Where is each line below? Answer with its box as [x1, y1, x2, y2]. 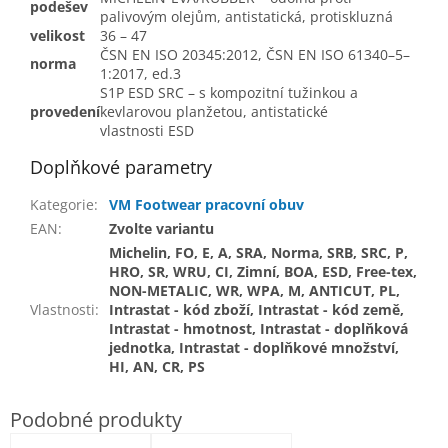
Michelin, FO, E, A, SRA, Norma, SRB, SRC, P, [109, 243, 408, 263]
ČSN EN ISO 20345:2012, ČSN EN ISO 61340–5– [100, 45, 410, 65]
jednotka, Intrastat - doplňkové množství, [109, 338, 399, 358]
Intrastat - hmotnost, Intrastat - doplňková [109, 319, 408, 339]
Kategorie [30, 195, 94, 215]
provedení [30, 102, 100, 122]
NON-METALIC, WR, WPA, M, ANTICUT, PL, [109, 281, 400, 301]
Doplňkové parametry [30, 155, 212, 180]
